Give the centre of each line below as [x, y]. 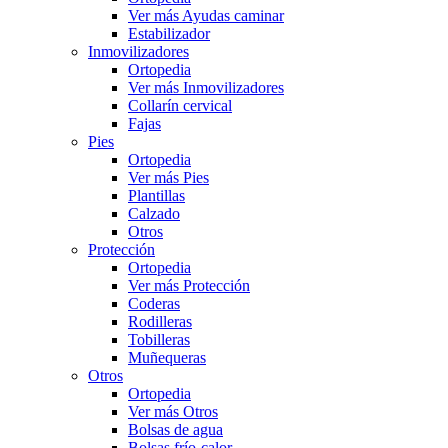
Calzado [154, 213]
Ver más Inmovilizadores [206, 87]
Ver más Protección [189, 285]
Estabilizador [169, 33]
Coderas [154, 303]
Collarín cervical [180, 105]
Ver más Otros [173, 411]
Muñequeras [167, 357]
